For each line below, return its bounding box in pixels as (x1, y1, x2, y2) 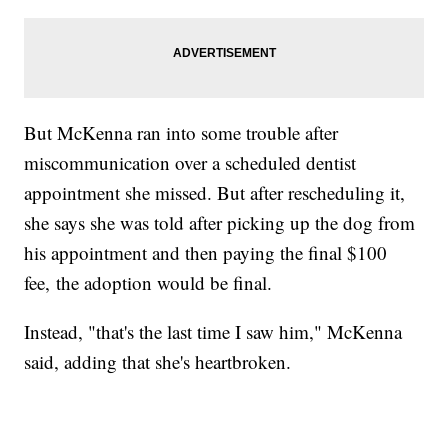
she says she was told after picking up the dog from (24, 210, 416, 236)
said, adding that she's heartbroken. (24, 349, 298, 375)
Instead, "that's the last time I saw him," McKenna (24, 319, 403, 345)
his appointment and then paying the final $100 (24, 240, 388, 266)
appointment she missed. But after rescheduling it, (24, 180, 406, 206)
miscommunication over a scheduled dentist (24, 150, 357, 176)
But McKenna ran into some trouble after (24, 120, 339, 146)
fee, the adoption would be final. (24, 270, 273, 296)
